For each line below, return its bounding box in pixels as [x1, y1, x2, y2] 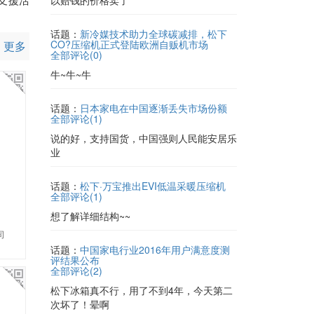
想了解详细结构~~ [50, 209, 130, 223]
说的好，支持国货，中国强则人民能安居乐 [50, 131, 237, 145]
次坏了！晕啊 [50, 297, 109, 311]
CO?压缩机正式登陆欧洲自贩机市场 [50, 37, 208, 51]
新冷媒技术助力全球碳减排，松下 [80, 27, 227, 41]
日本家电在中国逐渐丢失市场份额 [80, 101, 227, 115]
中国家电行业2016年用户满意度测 [80, 243, 230, 257]
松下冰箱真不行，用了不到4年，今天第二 [50, 283, 233, 297]
